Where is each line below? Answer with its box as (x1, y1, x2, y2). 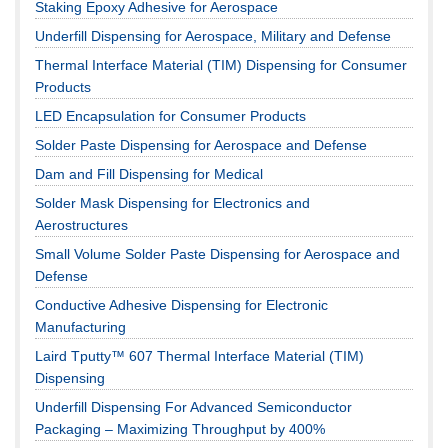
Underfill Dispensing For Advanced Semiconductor (35, 398, 352, 415)
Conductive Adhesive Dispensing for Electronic (35, 296, 328, 313)
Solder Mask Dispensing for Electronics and (35, 194, 310, 211)
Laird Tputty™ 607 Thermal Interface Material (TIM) (35, 347, 364, 364)
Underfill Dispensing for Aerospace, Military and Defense (35, 27, 391, 44)
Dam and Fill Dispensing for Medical (35, 165, 263, 182)
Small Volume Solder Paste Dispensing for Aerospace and (35, 245, 400, 262)
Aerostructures (35, 216, 128, 233)
